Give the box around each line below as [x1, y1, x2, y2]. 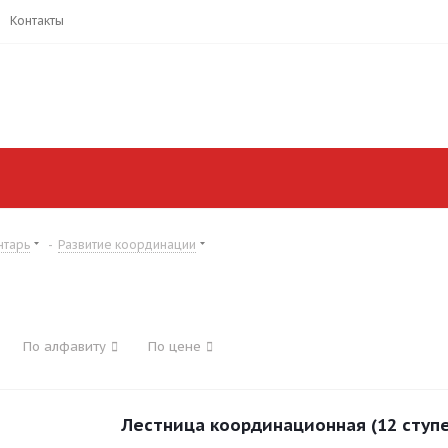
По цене [148, 338, 201, 356]
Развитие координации [58, 237, 196, 253]
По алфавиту [23, 338, 106, 356]
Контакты [10, 13, 64, 28]
